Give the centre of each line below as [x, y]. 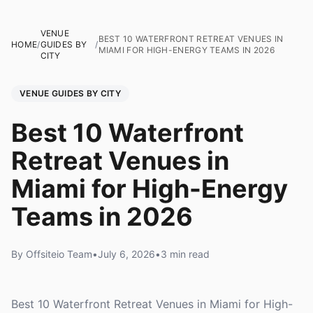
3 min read [185, 254]
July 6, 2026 [126, 254]
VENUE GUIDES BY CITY [70, 93]
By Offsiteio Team [52, 254]
